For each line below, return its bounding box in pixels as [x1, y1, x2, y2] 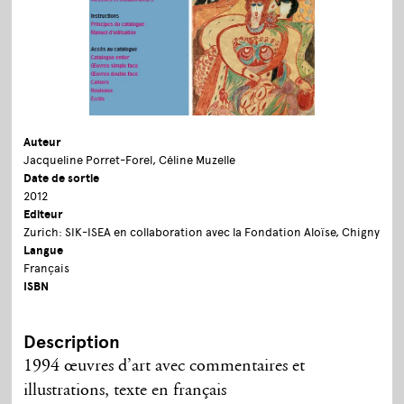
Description [23, 330, 121, 353]
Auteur [23, 134, 61, 150]
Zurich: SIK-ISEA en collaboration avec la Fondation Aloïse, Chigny [23, 225, 381, 239]
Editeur [23, 207, 63, 222]
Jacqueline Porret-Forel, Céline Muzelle [23, 152, 236, 167]
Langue [23, 243, 64, 258]
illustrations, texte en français [23, 381, 227, 399]
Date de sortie [23, 170, 100, 186]
